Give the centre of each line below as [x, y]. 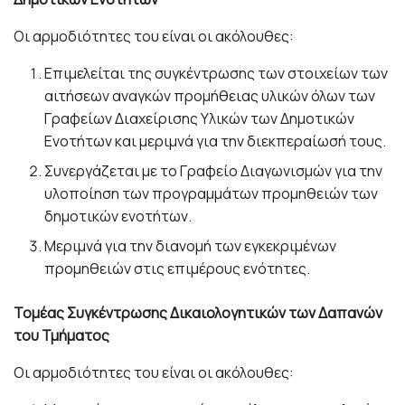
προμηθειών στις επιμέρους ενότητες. [178, 268]
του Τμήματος [61, 335]
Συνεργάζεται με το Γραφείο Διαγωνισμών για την [214, 170]
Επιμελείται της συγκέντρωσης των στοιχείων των [217, 73]
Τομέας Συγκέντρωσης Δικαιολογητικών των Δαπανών [198, 312]
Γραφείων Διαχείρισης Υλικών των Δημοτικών [200, 118]
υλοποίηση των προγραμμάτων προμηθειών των [212, 193]
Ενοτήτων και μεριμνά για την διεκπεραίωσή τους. [216, 141]
